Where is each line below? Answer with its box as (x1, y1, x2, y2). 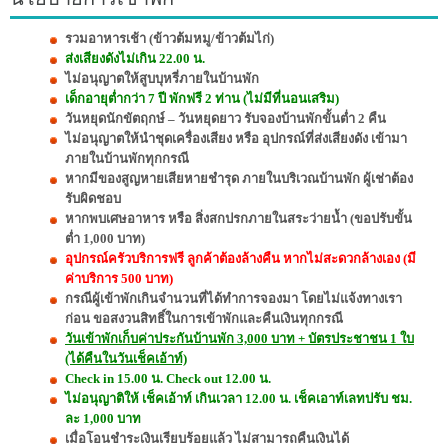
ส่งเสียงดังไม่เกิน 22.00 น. (65, 51, 205, 67)
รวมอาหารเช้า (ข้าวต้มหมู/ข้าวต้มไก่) (65, 31, 274, 47)
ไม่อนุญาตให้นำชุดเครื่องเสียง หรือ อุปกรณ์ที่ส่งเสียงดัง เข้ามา (65, 131, 407, 147)
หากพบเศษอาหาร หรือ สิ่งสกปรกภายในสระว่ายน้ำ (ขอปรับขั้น (65, 211, 412, 227)
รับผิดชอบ (65, 191, 121, 207)
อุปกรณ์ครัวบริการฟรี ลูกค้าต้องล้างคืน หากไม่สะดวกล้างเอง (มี (65, 251, 416, 267)
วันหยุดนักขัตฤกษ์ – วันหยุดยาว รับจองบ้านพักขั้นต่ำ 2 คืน (65, 111, 386, 127)
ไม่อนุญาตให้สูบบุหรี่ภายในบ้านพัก (65, 71, 259, 87)
